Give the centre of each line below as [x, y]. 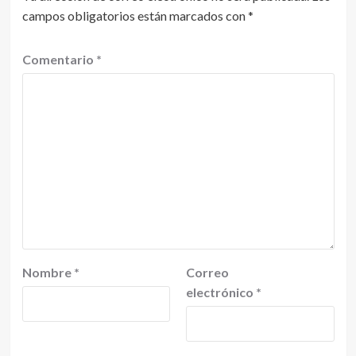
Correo [207, 272]
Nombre [48, 272]
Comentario [59, 59]
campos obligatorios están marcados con [135, 15]
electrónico [221, 292]
